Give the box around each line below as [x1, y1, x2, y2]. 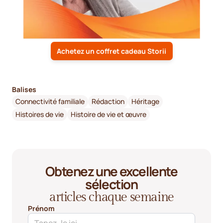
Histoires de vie [15, 110, 64, 119]
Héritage [131, 97, 159, 107]
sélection [85, 175, 138, 193]
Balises [12, 84, 36, 94]
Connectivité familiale [15, 97, 85, 107]
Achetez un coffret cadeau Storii [57, 46, 166, 56]
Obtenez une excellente [45, 162, 178, 180]
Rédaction [92, 97, 124, 107]
